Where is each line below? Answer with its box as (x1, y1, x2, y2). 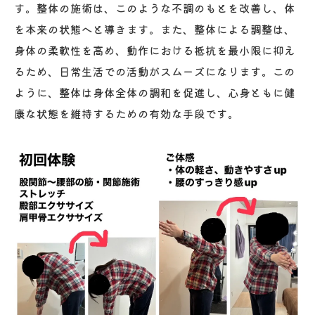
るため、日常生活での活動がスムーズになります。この (14, 63, 295, 79)
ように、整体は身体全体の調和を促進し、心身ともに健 (14, 84, 295, 100)
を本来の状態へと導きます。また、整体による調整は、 (14, 20, 295, 37)
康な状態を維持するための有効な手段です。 (14, 105, 239, 121)
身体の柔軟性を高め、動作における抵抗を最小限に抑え (14, 41, 295, 58)
